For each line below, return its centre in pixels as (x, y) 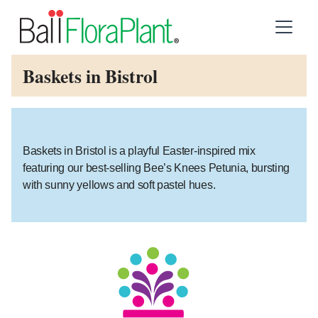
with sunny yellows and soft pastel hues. (119, 184)
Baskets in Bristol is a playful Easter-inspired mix (139, 150)
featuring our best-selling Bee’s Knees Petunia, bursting (157, 167)
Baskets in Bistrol (90, 76)
